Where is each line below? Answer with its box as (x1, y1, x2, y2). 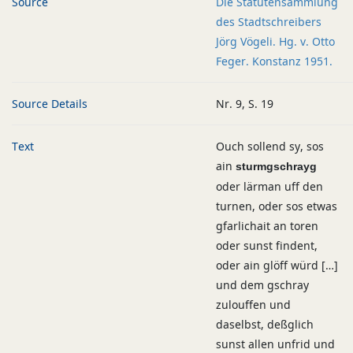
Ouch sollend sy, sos (216, 139, 324, 154)
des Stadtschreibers (216, 14, 321, 29)
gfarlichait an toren (216, 218, 318, 233)
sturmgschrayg (236, 160, 317, 173)
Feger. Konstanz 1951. (216, 54, 333, 69)
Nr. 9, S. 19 (216, 96, 273, 111)
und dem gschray (216, 277, 309, 292)
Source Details (12, 96, 87, 111)
